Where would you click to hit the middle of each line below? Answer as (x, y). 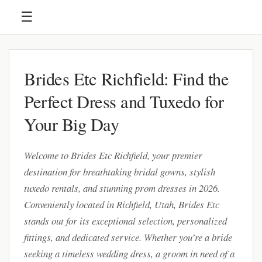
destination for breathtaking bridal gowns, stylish (120, 172)
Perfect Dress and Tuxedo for (124, 101)
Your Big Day (71, 124)
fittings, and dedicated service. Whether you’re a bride (128, 237)
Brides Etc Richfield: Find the (126, 79)
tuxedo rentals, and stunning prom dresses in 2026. (122, 188)
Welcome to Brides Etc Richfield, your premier (113, 155)
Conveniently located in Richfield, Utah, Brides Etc (122, 204)
